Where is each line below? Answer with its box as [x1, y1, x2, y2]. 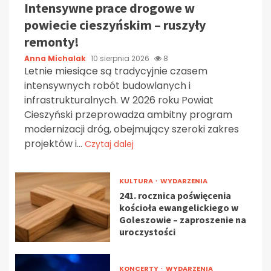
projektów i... [24, 137, 85, 151]
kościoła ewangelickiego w [119, 201, 238, 214]
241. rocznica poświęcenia [119, 189, 231, 202]
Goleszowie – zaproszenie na [119, 214, 246, 226]
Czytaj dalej [85, 138, 134, 151]
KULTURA [119, 176, 154, 186]
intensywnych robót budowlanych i [24, 79, 191, 93]
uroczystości [119, 226, 175, 238]
